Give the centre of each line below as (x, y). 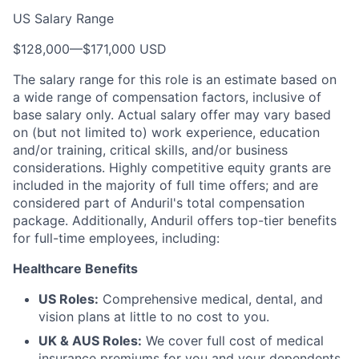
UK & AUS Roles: (90, 341)
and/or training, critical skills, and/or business (150, 150)
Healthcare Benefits (75, 268)
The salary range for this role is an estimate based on (175, 79)
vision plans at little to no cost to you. (154, 317)
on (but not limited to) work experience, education (166, 132)
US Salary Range (63, 18)
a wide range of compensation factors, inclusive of (167, 97)
